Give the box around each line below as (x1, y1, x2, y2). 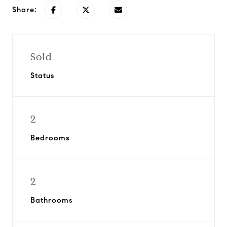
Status (30, 71, 54, 80)
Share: (12, 5, 36, 14)
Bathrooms (30, 196, 72, 205)
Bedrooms (30, 133, 69, 142)
